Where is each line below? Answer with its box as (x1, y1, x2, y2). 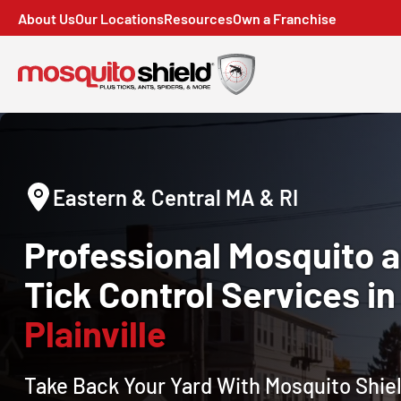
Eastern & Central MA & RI (53, 183, 298, 210)
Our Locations (75, 9, 164, 27)
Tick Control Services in (24, 271, 396, 315)
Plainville (24, 311, 166, 354)
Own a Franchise (233, 9, 337, 27)
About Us (18, 9, 75, 27)
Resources (164, 9, 233, 27)
